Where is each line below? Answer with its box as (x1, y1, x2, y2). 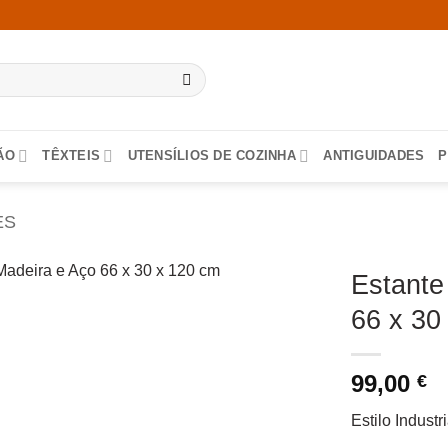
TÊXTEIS (42, 148, 101, 163)
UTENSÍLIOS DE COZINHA (127, 148, 296, 163)
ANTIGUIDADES (323, 148, 425, 163)
